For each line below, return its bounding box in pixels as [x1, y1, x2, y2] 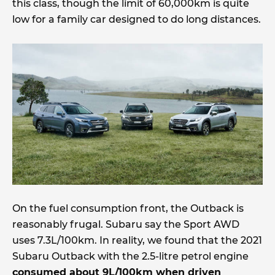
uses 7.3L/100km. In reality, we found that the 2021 [12, 234, 262, 246]
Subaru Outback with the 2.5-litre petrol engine [12, 250, 249, 262]
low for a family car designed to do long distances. [12, 13, 261, 25]
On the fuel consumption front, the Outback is [12, 202, 244, 214]
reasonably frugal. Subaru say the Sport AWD [12, 218, 239, 230]
